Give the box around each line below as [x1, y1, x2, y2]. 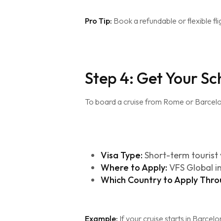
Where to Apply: [101, 162, 167, 173]
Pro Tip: [85, 16, 112, 26]
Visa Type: [101, 149, 143, 161]
